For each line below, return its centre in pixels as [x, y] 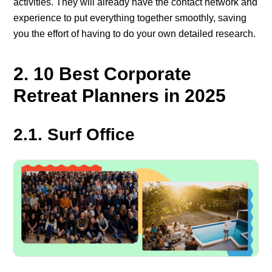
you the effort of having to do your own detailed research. [135, 34]
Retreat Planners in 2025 [120, 96]
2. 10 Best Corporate [103, 74]
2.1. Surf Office [74, 135]
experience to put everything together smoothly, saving [130, 18]
